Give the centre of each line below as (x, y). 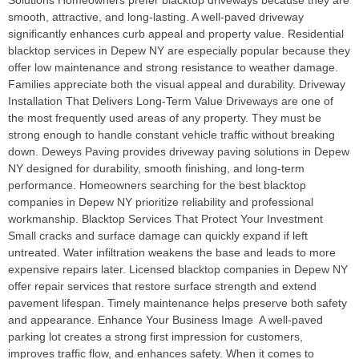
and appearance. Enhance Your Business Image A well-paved (165, 320)
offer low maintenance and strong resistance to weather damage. (173, 67)
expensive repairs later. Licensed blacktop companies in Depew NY (178, 269)
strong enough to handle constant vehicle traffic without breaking (171, 135)
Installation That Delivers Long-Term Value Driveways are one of (171, 101)
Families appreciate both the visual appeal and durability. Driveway (177, 84)
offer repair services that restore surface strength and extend (162, 286)
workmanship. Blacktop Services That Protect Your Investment (165, 219)
